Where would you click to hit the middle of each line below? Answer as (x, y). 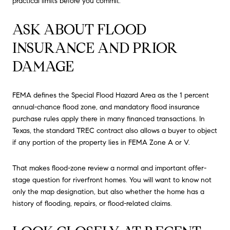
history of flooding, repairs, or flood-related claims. (92, 203)
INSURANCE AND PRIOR (95, 48)
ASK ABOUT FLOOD (79, 29)
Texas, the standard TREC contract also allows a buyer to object (115, 131)
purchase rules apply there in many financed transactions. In (109, 119)
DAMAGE (43, 66)
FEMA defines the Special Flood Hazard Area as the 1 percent (111, 95)
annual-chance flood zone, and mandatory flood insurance (106, 107)
